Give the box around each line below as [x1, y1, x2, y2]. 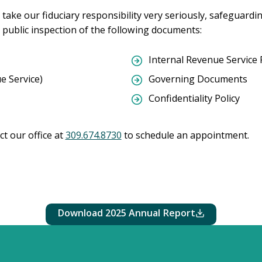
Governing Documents [149, 72, 247, 85]
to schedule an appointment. [121, 129, 249, 142]
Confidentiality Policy [149, 91, 240, 105]
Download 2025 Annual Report [57, 206, 195, 219]
